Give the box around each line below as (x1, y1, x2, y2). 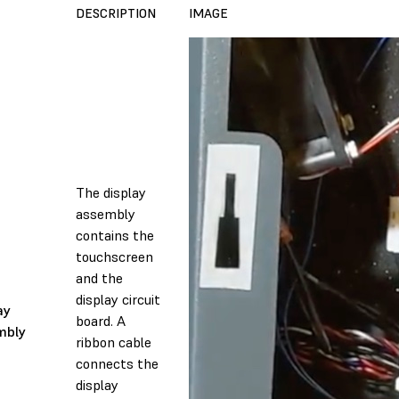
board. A (76, 312, 126, 330)
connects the (76, 354, 159, 373)
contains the (76, 226, 154, 245)
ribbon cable (76, 333, 151, 352)
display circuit (76, 290, 160, 309)
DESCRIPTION (76, 5, 156, 22)
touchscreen (76, 248, 153, 266)
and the (76, 269, 123, 288)
